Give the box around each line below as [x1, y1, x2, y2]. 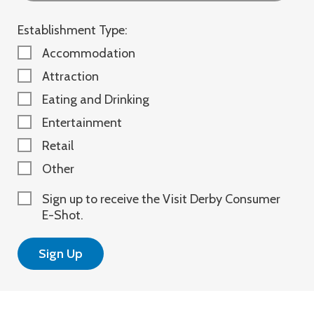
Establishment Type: [18, 22, 128, 38]
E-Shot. [42, 207, 83, 223]
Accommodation [42, 46, 135, 61]
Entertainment [42, 115, 122, 130]
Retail [42, 138, 74, 153]
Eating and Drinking [42, 92, 149, 107]
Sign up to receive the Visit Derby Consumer [42, 191, 280, 207]
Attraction [42, 69, 99, 84]
